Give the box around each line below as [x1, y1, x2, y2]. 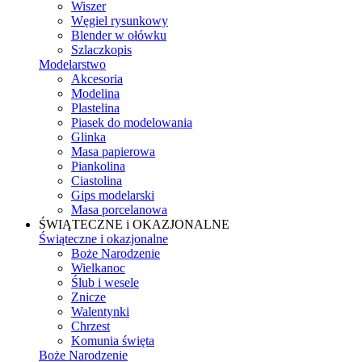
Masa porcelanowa [71, 203, 167, 217]
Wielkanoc [71, 261, 125, 275]
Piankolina [71, 159, 125, 173]
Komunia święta [71, 334, 154, 347]
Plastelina [71, 101, 120, 115]
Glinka [71, 130, 106, 144]
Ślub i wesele [71, 276, 139, 289]
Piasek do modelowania [71, 116, 192, 129]
